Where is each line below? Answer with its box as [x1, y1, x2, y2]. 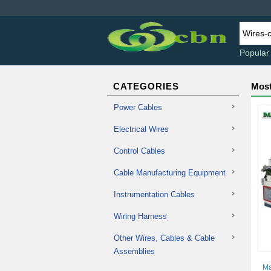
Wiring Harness [114, 212, 167, 221]
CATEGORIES [113, 81, 179, 91]
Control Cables [114, 146, 165, 155]
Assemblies [114, 247, 155, 256]
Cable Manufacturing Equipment [114, 168, 226, 177]
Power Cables [114, 103, 162, 112]
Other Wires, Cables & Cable [114, 233, 215, 243]
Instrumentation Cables [114, 190, 195, 199]
